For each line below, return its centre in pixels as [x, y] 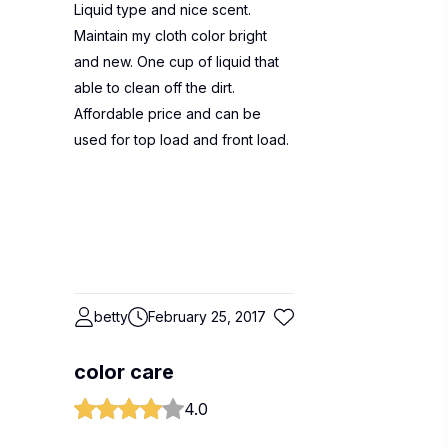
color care [124, 372]
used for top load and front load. [181, 139]
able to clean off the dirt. [154, 87]
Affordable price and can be [167, 113]
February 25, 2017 [207, 316]
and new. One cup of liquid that [176, 61]
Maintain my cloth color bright [170, 35]
